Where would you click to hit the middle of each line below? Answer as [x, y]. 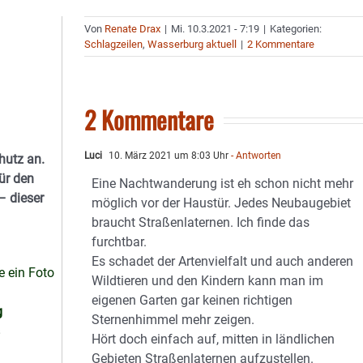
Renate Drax [133, 29]
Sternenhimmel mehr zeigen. [173, 320]
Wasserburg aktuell [192, 44]
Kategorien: [296, 29]
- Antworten [255, 156]
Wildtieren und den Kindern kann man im [208, 281]
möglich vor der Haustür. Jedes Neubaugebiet [222, 203]
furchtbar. [120, 242]
